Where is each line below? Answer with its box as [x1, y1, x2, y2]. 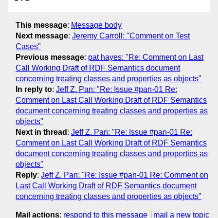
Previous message [16, 53, 84, 61]
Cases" [16, 42, 41, 51]
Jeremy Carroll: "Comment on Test [72, 31, 190, 40]
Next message [16, 31, 68, 40]
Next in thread [16, 127, 67, 136]
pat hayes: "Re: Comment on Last [88, 53, 203, 61]
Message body [71, 20, 122, 29]
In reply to [16, 85, 52, 93]
